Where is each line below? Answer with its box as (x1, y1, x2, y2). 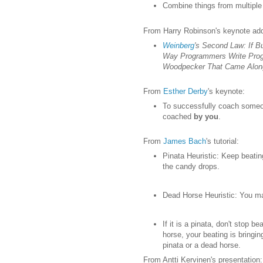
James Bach (163, 137, 206, 146)
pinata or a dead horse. (163, 241, 241, 250)
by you (194, 112, 218, 121)
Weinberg (163, 41, 194, 50)
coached (163, 112, 194, 121)
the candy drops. (163, 162, 220, 171)
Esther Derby (163, 87, 208, 96)
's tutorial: (206, 137, 239, 146)
